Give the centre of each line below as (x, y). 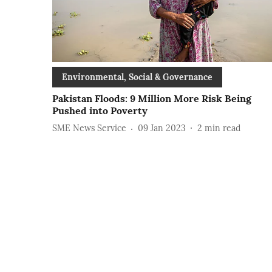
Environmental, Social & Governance (137, 77)
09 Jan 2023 (162, 128)
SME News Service (89, 128)
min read (223, 128)
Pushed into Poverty (100, 110)
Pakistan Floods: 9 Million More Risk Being (152, 98)
